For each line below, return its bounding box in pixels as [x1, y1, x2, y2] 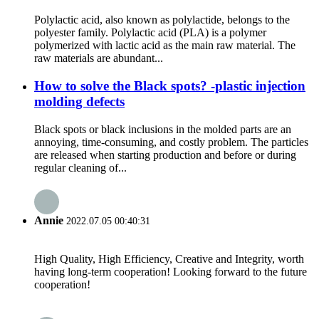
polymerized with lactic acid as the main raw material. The [34, 39, 296, 52]
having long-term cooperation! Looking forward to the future [34, 266, 307, 278]
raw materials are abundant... [34, 52, 163, 65]
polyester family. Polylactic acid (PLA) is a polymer [34, 26, 266, 39]
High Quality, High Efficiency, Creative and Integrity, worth [34, 253, 304, 266]
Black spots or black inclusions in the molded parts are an [34, 122, 291, 135]
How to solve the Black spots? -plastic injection [34, 78, 305, 93]
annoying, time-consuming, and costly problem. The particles [34, 135, 308, 148]
